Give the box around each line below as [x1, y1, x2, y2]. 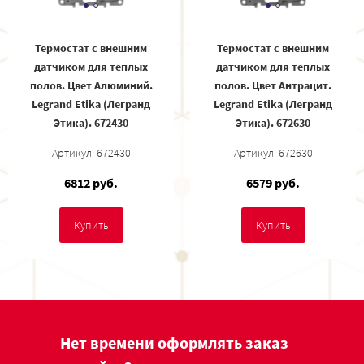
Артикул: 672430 [51, 145, 131, 161]
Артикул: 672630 [233, 145, 313, 161]
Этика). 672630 [236, 115, 310, 131]
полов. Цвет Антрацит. [214, 78, 331, 93]
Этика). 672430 [54, 115, 128, 131]
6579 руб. [246, 175, 300, 192]
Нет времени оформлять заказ [60, 332, 288, 353]
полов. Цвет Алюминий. [29, 78, 153, 93]
